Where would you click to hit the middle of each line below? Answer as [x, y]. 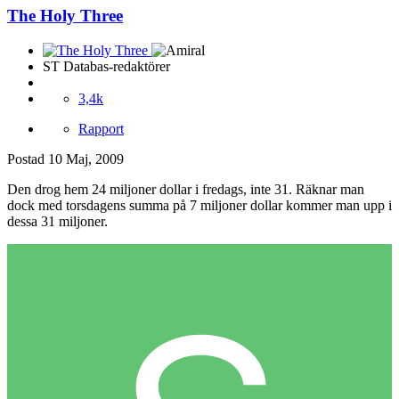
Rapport [101, 128]
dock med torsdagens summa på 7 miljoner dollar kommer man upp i [199, 205]
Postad [28, 159]
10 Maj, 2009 [86, 159]
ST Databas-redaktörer [106, 66]
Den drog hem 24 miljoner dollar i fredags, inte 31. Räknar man [186, 189]
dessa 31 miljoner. [57, 221]
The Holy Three [65, 16]
